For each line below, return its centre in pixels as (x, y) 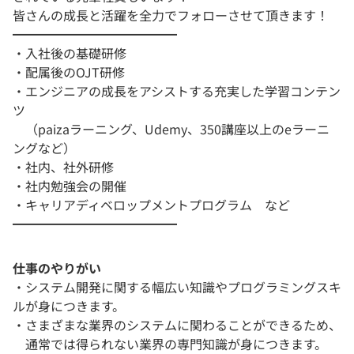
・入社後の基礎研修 (70, 53)
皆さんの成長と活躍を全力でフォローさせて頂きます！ (171, 15)
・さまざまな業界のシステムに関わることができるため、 (177, 324)
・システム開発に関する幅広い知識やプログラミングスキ (177, 286)
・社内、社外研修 (63, 166)
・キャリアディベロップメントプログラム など (151, 204)
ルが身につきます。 (69, 305)
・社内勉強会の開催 (70, 185)
